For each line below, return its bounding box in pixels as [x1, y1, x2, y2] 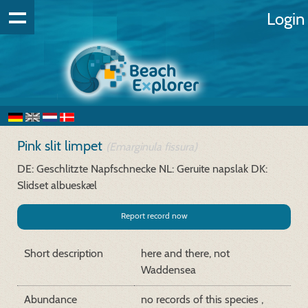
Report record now [120, 210, 188, 221]
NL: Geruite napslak [159, 162, 248, 175]
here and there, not [141, 247, 230, 260]
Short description [24, 247, 103, 260]
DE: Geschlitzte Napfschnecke [17, 162, 156, 175]
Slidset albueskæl [17, 179, 97, 192]
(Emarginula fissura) [106, 140, 197, 153]
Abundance [24, 293, 77, 306]
